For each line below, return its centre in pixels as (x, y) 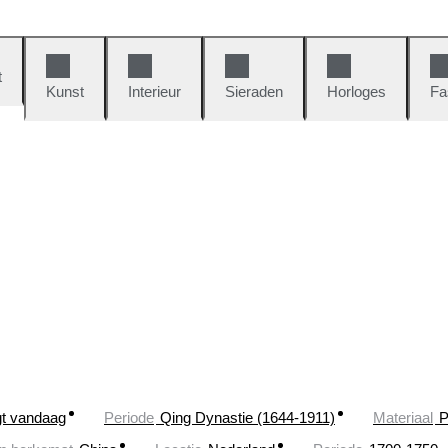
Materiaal (403, 418)
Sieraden (254, 91)
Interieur (154, 91)
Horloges (356, 91)
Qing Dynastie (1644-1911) (247, 418)
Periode (129, 418)
